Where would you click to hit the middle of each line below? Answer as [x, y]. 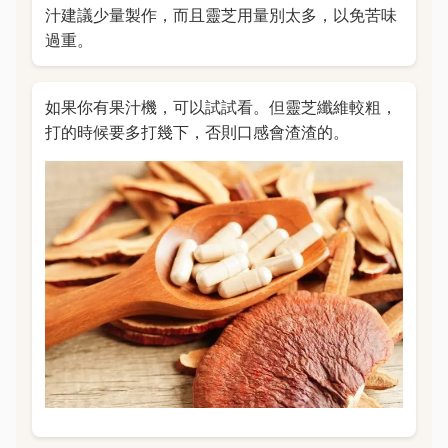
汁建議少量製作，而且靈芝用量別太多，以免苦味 [220, 15]
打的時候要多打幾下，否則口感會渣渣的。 [196, 131]
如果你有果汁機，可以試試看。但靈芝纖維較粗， [220, 106]
